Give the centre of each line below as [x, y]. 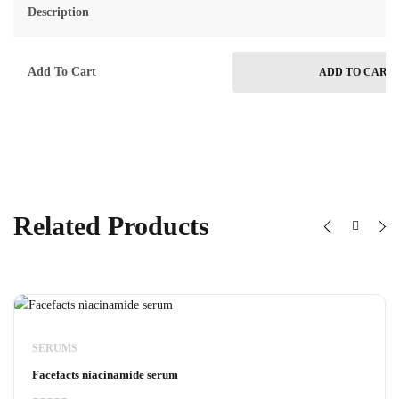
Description [58, 12]
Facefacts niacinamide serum [105, 374]
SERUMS [55, 348]
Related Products [111, 225]
